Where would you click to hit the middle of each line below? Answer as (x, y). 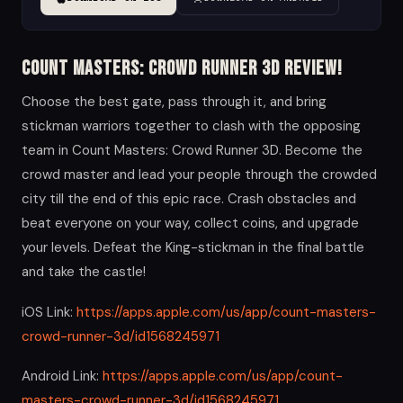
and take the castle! (84, 272)
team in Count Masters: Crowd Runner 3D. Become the (192, 150)
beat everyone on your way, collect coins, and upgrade (190, 223)
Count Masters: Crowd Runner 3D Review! (182, 69)
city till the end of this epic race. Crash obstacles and (189, 199)
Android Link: (62, 376)
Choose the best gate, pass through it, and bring (174, 102)
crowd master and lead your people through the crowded (199, 175)
